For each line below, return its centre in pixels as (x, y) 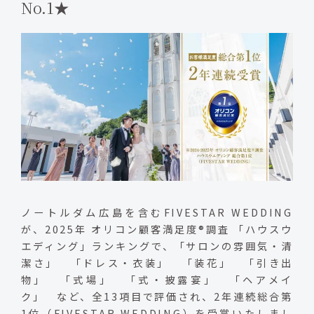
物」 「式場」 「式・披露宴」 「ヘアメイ (157, 280)
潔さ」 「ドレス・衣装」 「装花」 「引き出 (157, 263)
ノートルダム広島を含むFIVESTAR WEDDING (157, 212)
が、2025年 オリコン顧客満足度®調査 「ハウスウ (157, 229)
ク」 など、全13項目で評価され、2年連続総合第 (157, 296)
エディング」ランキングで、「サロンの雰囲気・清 (157, 246)
